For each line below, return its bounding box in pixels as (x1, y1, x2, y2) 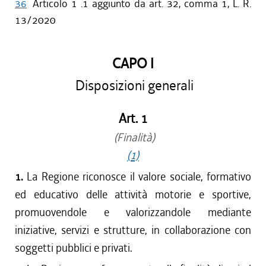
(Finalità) (111, 130, 155, 145)
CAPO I (112, 55, 154, 73)
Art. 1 (118, 110, 148, 127)
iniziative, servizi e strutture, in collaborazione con (15, 223, 251, 237)
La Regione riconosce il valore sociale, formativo (27, 169, 252, 184)
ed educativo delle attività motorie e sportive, (15, 187, 251, 202)
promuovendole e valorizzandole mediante (15, 205, 251, 220)
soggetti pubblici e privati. (15, 240, 132, 255)
